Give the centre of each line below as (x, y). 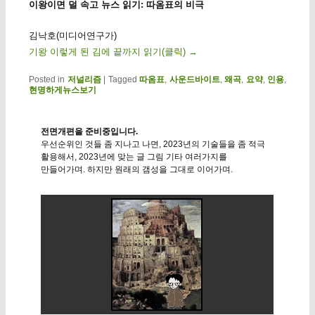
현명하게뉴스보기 (62, 90)
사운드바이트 (194, 80)
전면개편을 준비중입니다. (89, 132)
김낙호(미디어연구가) (72, 35)
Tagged (122, 80)
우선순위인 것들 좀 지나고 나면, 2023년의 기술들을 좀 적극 (153, 144)
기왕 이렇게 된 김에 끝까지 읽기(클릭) (108, 51)
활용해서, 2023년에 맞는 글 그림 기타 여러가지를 (134, 157)
